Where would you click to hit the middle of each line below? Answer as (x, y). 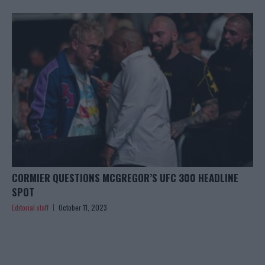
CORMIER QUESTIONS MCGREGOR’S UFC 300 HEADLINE (125, 178)
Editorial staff (30, 208)
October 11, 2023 (83, 208)
